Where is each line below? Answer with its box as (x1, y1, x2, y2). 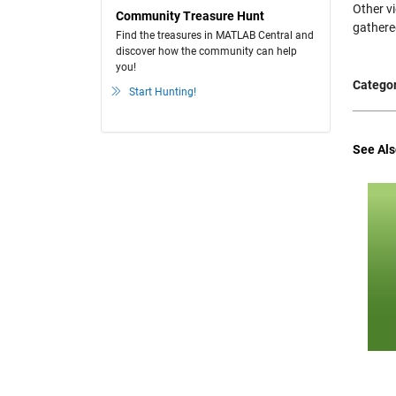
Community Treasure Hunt (116, 9, 264, 23)
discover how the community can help (116, 45, 297, 57)
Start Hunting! (129, 86, 196, 98)
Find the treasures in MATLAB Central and (116, 29, 314, 42)
